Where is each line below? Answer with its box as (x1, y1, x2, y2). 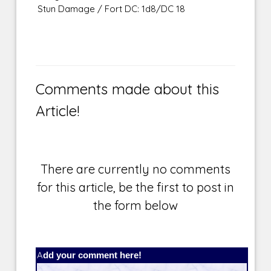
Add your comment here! (37, 249, 142, 261)
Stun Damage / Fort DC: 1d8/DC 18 (38, 3, 186, 15)
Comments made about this (36, 80, 220, 99)
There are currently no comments (41, 162, 230, 177)
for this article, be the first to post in (37, 180, 234, 195)
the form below (93, 198, 178, 214)
